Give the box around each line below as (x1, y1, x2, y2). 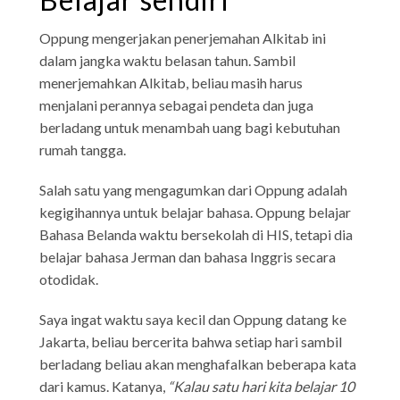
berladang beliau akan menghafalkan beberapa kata (39, 354, 357, 372)
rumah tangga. (39, 140, 127, 158)
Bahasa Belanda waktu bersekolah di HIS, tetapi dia (39, 225, 354, 243)
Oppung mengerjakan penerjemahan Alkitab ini (39, 29, 327, 46)
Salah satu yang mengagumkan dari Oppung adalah (39, 180, 348, 198)
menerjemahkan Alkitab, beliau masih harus (39, 73, 304, 91)
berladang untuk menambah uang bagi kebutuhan (39, 118, 341, 136)
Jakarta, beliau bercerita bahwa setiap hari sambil (39, 332, 343, 350)
